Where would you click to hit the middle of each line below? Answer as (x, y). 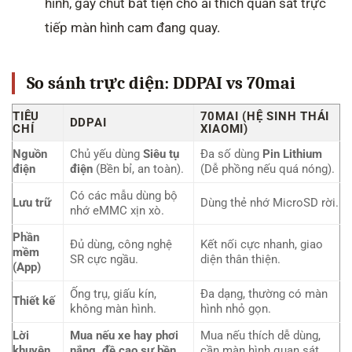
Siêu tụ (161, 154)
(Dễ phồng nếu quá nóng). (267, 169)
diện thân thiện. (240, 260)
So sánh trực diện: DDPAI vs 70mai (161, 84)
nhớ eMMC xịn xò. (117, 211)
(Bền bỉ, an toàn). (138, 169)
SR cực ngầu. (104, 260)
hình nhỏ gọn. (235, 309)
